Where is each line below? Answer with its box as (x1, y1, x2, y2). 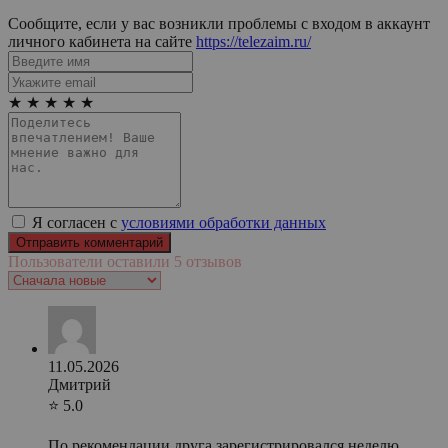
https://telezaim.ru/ (196, 32, 311, 50)
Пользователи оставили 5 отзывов (8, 252, 242, 270)
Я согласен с (28, 213, 121, 231)
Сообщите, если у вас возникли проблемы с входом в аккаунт (8, 14, 430, 32)
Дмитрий (48, 375, 111, 393)
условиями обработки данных (121, 213, 326, 231)
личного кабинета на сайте (8, 32, 196, 50)
